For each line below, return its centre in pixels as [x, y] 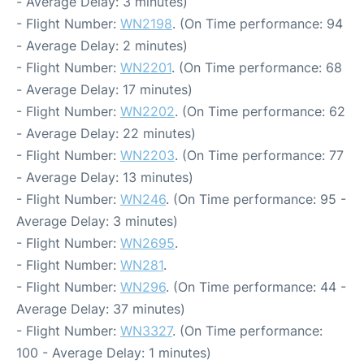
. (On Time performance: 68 [257, 67]
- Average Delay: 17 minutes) [104, 89]
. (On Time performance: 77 [259, 155]
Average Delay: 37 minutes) [101, 309]
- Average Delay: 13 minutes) [105, 177]
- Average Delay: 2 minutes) [102, 45]
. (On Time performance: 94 [258, 24]
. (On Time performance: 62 [260, 111]
